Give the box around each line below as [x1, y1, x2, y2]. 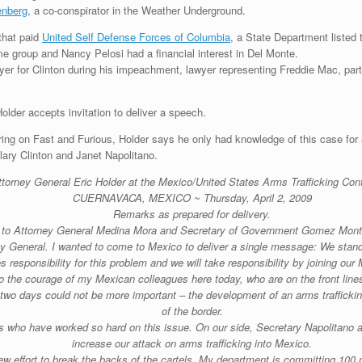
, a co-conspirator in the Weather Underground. [27, 2, 246, 18]
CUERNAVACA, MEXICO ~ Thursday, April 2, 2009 [72, 189, 312, 205]
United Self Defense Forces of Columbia [42, 28, 230, 44]
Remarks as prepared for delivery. [113, 205, 271, 221]
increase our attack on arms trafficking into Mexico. [72, 335, 312, 351]
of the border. [161, 302, 223, 318]
